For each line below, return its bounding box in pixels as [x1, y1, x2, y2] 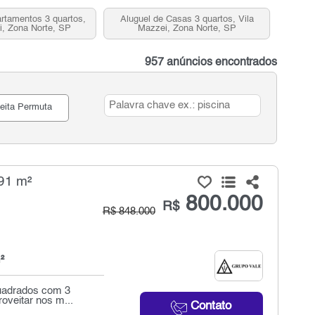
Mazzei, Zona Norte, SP [137, 23, 236, 33]
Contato [187, 300, 232, 312]
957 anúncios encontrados [145, 57, 278, 68]
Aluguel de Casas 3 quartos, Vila [120, 14, 254, 24]
